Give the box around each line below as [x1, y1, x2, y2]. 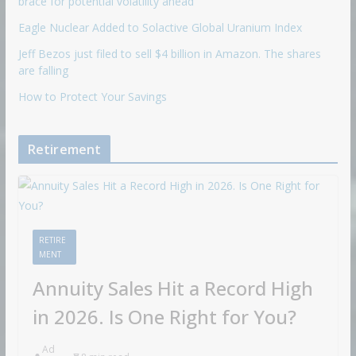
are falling [17, 62, 68, 78]
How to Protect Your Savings [17, 88, 167, 104]
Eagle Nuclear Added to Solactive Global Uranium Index [17, 19, 302, 35]
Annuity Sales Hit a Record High [32, 274, 313, 301]
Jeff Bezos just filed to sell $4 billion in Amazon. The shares [17, 45, 321, 61]
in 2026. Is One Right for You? [32, 303, 296, 330]
